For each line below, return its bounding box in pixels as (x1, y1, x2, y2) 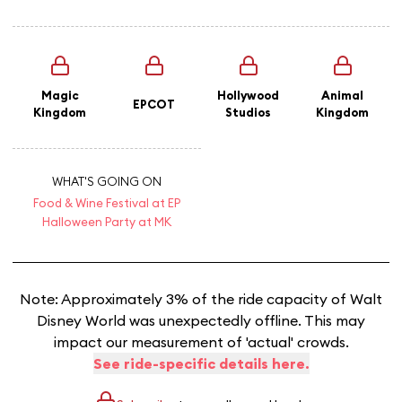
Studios (225, 105, 271, 119)
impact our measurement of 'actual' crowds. (53, 333, 349, 351)
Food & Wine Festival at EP (33, 196, 180, 210)
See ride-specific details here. (92, 354, 310, 372)
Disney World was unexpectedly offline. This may (37, 311, 365, 329)
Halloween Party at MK (42, 214, 171, 229)
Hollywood (217, 88, 279, 102)
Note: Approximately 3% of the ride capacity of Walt (20, 290, 382, 308)
